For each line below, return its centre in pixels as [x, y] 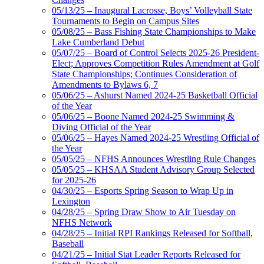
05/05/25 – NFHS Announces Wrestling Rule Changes [154, 159]
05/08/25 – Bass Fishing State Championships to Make [154, 32]
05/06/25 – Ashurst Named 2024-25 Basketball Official [155, 95]
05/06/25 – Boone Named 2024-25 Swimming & [143, 117]
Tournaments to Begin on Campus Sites [126, 21]
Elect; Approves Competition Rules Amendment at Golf [156, 64]
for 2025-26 [74, 180]
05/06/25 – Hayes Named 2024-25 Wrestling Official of [156, 138]
